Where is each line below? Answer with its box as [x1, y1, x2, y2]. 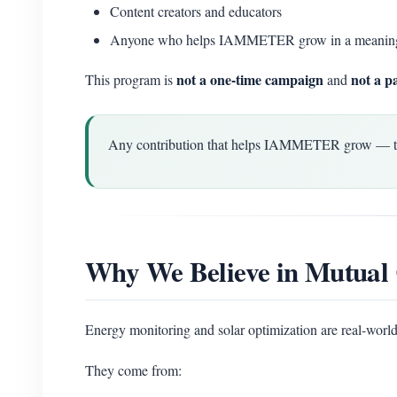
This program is [85, 70, 176, 89]
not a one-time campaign [176, 69, 323, 90]
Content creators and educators [110, 2, 282, 20]
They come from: [85, 361, 182, 379]
